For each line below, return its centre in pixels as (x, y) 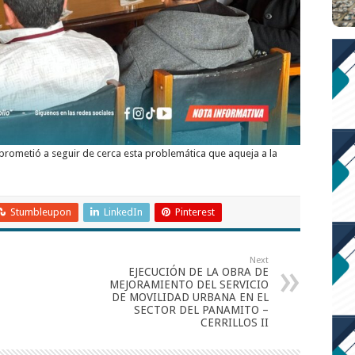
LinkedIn (123, 212)
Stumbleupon (41, 212)
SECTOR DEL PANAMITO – (201, 309)
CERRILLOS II (235, 322)
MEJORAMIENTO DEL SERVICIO (189, 284)
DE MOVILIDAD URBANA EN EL (190, 297)
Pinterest (195, 212)
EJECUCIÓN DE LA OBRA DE (198, 271)
